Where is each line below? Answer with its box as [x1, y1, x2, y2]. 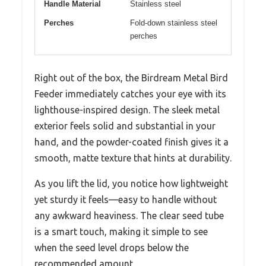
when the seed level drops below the [34, 242, 189, 254]
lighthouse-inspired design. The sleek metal [34, 104, 220, 116]
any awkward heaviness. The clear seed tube [34, 210, 224, 221]
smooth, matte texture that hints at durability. [34, 153, 232, 164]
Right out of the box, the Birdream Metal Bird [34, 72, 228, 84]
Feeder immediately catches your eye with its [34, 88, 226, 100]
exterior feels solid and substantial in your [34, 121, 216, 132]
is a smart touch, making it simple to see [34, 226, 208, 237]
